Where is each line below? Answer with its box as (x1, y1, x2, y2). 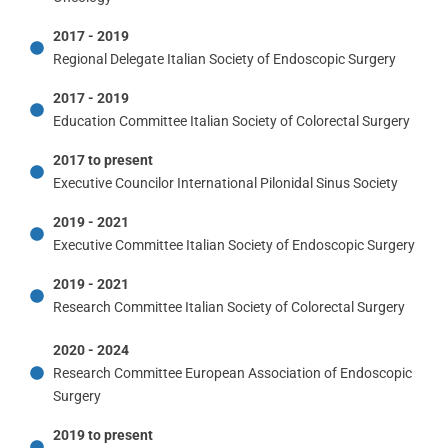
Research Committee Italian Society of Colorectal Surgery (52, 298, 405, 315)
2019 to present (52, 426, 153, 443)
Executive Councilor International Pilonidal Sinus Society (52, 174, 398, 191)
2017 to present (52, 151, 153, 168)
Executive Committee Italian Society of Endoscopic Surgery (52, 236, 415, 253)
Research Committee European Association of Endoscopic (52, 364, 412, 381)
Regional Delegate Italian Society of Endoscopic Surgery (52, 50, 396, 67)
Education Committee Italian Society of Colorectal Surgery (52, 112, 410, 129)
